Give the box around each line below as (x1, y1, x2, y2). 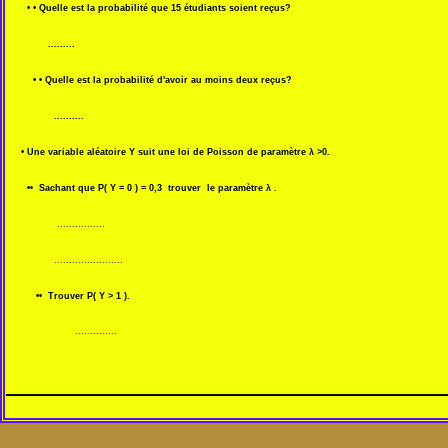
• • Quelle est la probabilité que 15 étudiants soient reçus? (6, 3, 291, 14)
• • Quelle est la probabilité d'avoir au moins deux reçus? (6, 75, 292, 86)
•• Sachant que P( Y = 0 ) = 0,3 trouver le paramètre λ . (6, 182, 277, 193)
